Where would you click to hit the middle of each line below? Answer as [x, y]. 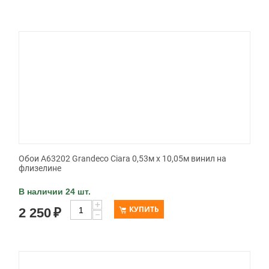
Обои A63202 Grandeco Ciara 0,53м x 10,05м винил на [122, 159]
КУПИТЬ [144, 210]
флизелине [40, 168]
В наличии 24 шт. [55, 192]
